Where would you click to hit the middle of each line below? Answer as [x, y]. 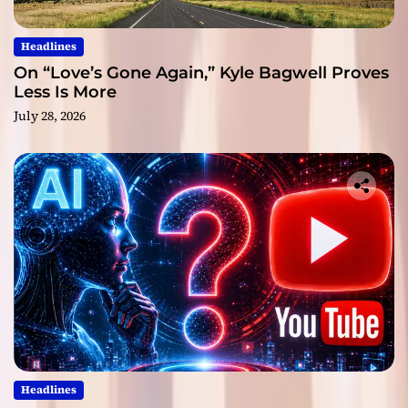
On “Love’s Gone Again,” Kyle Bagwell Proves [201, 73]
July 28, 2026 [50, 116]
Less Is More [65, 92]
